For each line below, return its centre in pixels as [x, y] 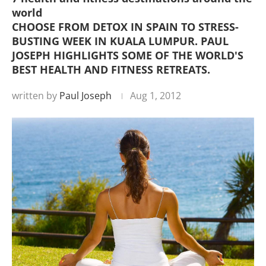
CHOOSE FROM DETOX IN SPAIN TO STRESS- [125, 27]
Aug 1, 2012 [156, 96]
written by [36, 96]
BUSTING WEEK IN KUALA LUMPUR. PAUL [120, 41]
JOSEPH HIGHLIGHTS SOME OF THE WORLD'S [128, 55]
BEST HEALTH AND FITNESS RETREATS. [111, 69]
